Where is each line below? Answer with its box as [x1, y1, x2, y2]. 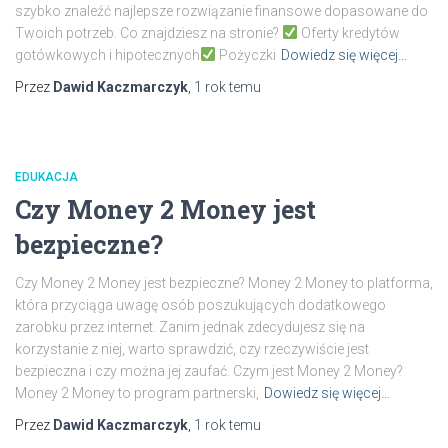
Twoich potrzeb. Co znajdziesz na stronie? [15, 25, 282, 41]
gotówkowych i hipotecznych [15, 47, 200, 63]
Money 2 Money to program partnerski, [15, 385, 259, 401]
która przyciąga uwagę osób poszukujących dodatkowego [15, 297, 386, 313]
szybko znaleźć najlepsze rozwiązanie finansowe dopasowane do [15, 3, 428, 19]
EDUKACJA [15, 170, 78, 184]
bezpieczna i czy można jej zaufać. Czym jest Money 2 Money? [15, 363, 403, 379]
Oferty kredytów [297, 25, 400, 41]
